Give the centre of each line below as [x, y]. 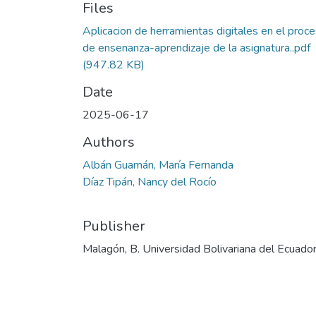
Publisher [114, 226]
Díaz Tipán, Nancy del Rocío [150, 182]
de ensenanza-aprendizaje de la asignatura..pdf [196, 48]
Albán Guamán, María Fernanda [158, 165]
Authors [109, 142]
